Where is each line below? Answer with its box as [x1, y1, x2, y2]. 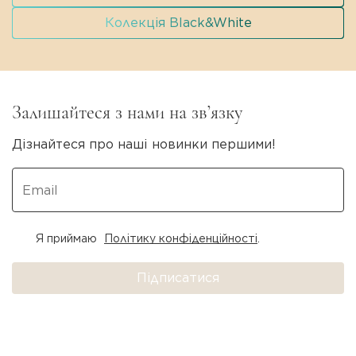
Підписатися [137, 270, 219, 286]
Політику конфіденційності [104, 232, 257, 246]
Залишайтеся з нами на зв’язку [12, 101, 242, 125]
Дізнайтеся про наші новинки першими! [12, 139, 276, 152]
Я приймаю [36, 232, 100, 246]
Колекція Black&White [104, 15, 252, 31]
